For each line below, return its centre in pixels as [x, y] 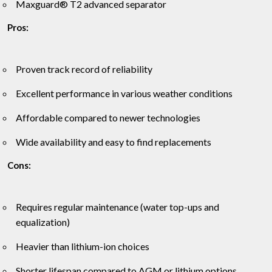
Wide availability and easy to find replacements [114, 142]
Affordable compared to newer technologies [108, 118]
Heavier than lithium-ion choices [83, 246]
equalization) [43, 222]
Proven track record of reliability [84, 69]
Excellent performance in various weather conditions [124, 93]
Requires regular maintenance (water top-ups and [117, 207]
